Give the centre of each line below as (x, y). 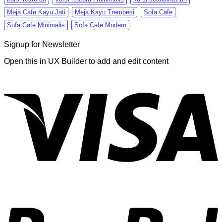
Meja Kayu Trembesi (105, 12)
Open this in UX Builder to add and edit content (86, 61)
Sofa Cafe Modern (100, 25)
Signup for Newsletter (42, 44)
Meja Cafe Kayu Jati (36, 12)
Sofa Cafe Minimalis (36, 25)
